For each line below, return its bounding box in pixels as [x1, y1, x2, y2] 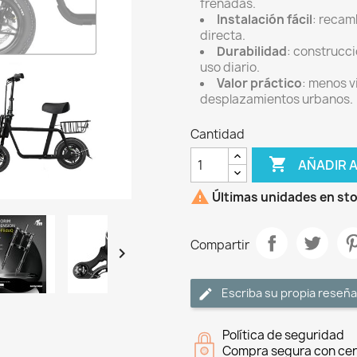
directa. [200, 27, 248, 45]
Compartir [190, 236, 249, 253]
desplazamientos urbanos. [200, 91, 353, 108]
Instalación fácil [217, 11, 312, 29]
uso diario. [200, 59, 260, 76]
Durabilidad [217, 43, 287, 61]
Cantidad [190, 126, 245, 143]
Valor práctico [217, 75, 302, 92]
